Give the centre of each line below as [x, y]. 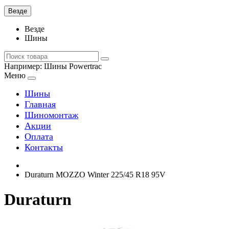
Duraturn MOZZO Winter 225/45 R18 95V [95, 175]
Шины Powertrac [73, 66]
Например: [24, 66]
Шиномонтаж [51, 115]
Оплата [39, 136]
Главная [40, 104]
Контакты [44, 147]
